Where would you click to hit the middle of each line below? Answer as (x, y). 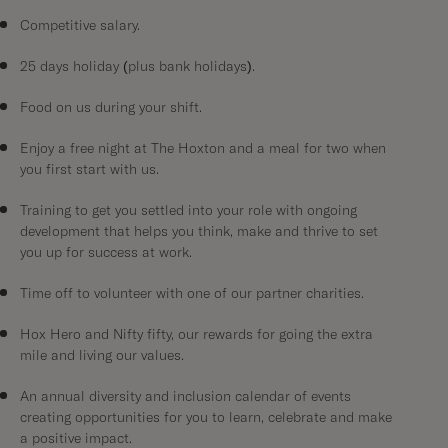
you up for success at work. (106, 253)
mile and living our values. (102, 356)
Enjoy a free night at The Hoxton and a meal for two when (203, 149)
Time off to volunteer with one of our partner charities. (192, 294)
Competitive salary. (80, 26)
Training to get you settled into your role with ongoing (188, 211)
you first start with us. (89, 170)
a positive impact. (76, 439)
